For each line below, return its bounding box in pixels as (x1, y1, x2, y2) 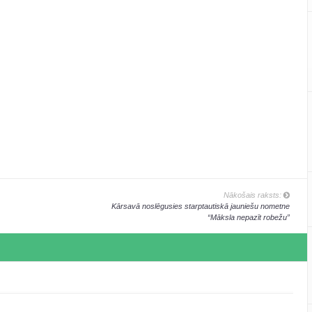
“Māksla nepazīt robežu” (207, 213, 290, 222)
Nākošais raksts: (223, 191, 283, 200)
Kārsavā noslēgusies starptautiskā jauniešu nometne (111, 202, 290, 211)
